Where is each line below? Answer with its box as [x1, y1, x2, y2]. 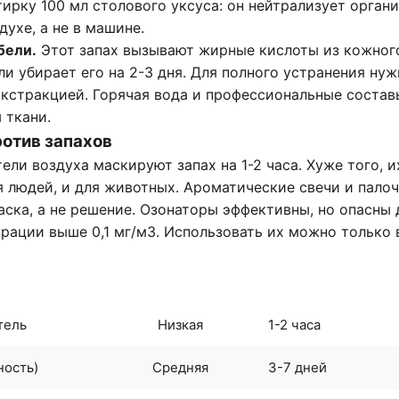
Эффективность [126, 273, 233, 290]
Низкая [157, 315, 203, 333]
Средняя [151, 358, 208, 376]
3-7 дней [268, 358, 327, 376]
